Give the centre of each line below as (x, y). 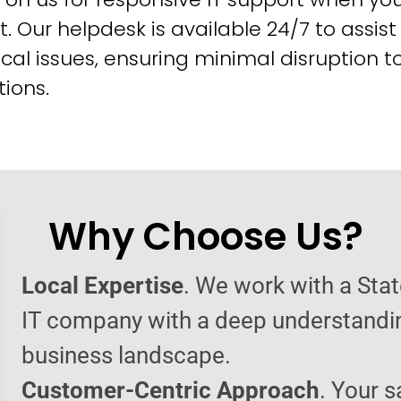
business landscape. (126, 355)
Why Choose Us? (206, 236)
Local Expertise (102, 285)
